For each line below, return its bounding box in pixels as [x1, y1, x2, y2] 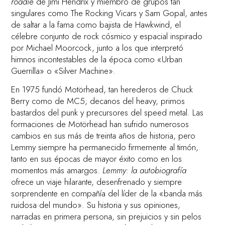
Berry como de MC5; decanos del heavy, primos [11, 94, 185, 107]
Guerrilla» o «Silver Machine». [11, 64, 116, 77]
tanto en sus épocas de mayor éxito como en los [11, 152, 182, 165]
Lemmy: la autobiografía [102, 164, 187, 176]
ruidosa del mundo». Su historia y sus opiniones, [11, 198, 181, 211]
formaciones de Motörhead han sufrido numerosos [11, 118, 189, 130]
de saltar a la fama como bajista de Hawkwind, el [11, 18, 181, 31]
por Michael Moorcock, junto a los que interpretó [11, 41, 184, 54]
